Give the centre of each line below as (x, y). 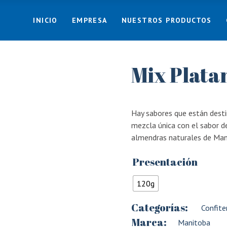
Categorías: (160, 207)
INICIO (45, 20)
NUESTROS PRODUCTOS (166, 20)
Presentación (165, 162)
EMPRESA (89, 20)
